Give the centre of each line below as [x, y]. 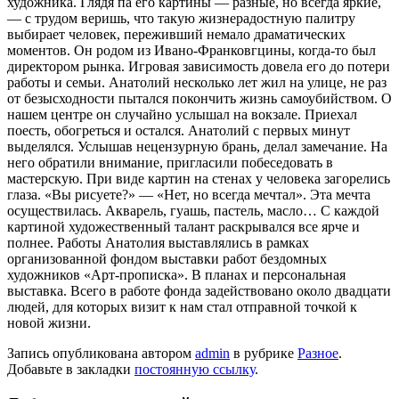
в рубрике [264, 354]
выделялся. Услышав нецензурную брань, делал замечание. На [197, 147]
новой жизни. [49, 323]
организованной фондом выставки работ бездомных [167, 259]
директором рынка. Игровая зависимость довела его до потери [199, 67]
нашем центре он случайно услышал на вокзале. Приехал [182, 115]
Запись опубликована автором [101, 354]
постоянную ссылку [195, 370]
